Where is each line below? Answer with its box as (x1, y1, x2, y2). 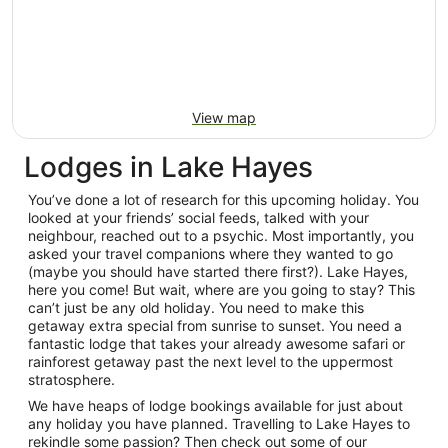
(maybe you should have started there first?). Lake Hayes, (28, 263, 408, 280)
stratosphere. (28, 371, 115, 388)
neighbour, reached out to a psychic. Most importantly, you (28, 227, 414, 244)
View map (192, 109, 256, 126)
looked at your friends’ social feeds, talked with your (28, 209, 369, 226)
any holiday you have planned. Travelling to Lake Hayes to (28, 415, 410, 432)
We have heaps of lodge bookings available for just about (28, 397, 403, 414)
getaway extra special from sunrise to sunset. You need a (28, 317, 402, 334)
